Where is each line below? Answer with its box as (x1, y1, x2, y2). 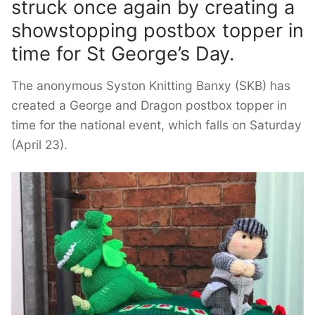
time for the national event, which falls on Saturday (11, 117, 302, 133)
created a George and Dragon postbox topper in (11, 98, 287, 113)
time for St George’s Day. (11, 42, 234, 66)
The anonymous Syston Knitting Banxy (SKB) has (11, 78, 290, 94)
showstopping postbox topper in (11, 19, 304, 43)
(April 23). (11, 137, 67, 153)
